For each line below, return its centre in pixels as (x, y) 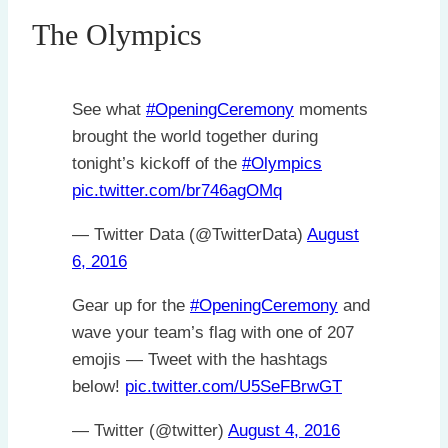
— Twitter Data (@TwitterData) (189, 235)
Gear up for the (131, 306)
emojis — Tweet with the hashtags (200, 360)
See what (109, 110)
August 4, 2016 (284, 431)
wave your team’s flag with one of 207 (213, 333)
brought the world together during (195, 137)
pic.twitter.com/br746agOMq (177, 191)
